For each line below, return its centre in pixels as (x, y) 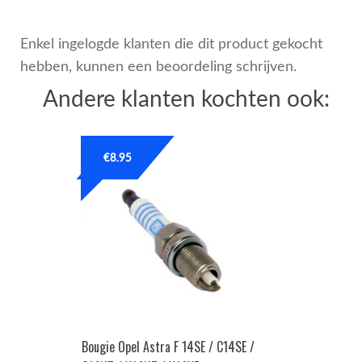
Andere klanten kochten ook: (186, 100)
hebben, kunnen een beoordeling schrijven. (158, 66)
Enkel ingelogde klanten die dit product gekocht (171, 44)
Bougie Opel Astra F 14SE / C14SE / (168, 347)
